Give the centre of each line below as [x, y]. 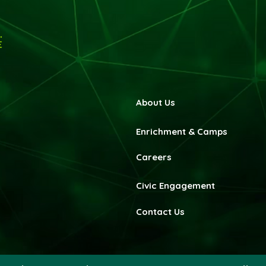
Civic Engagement [175, 186]
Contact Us [160, 212]
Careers [154, 157]
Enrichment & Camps [182, 132]
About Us [156, 102]
